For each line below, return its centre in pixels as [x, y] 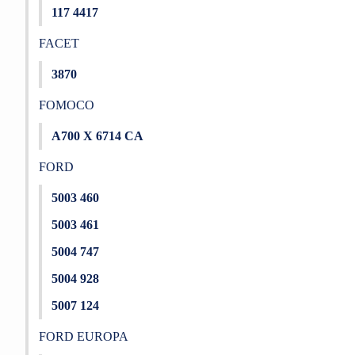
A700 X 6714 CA [97, 136]
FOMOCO [66, 105]
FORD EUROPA [83, 336]
